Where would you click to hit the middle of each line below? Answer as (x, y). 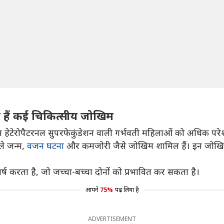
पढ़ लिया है (127, 190)
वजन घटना (45, 145)
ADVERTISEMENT (112, 219)
